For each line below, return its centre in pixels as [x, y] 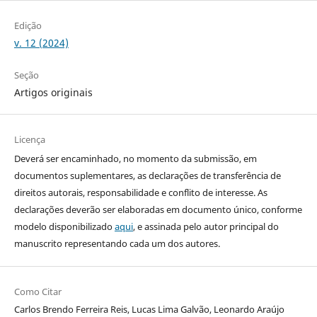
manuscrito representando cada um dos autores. [117, 243]
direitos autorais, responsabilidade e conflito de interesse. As [140, 192]
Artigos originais [53, 92]
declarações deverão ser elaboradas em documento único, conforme [158, 209]
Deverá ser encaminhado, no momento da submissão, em [135, 158]
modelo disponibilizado [64, 226]
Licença [29, 139]
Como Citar [38, 291]
